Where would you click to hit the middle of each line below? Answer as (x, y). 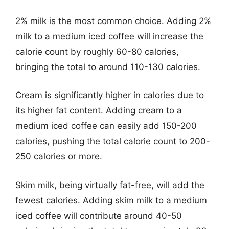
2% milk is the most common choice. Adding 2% (113, 21)
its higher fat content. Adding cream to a (99, 110)
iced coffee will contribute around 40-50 (99, 215)
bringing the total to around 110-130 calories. (108, 67)
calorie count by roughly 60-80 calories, (97, 51)
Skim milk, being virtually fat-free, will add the (110, 185)
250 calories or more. (59, 156)
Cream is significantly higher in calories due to (110, 95)
